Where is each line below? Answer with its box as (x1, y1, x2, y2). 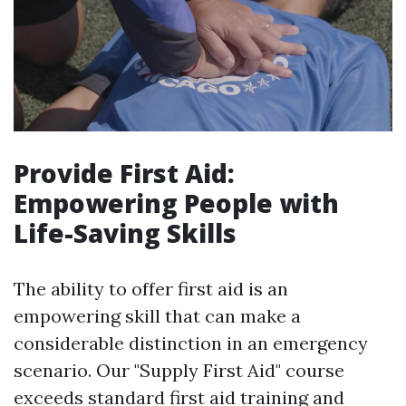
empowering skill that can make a (14, 304, 301, 328)
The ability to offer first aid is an (14, 277, 288, 301)
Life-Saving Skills (14, 216, 237, 251)
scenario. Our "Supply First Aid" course (14, 359, 344, 382)
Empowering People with (14, 186, 339, 221)
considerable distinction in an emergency (14, 332, 368, 355)
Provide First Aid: (14, 156, 235, 191)
